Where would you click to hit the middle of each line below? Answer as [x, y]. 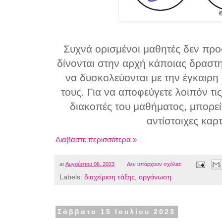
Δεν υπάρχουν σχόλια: [155, 164]
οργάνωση [155, 177]
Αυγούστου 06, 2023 [90, 164]
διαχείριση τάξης [110, 177]
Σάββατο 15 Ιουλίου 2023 [117, 212]
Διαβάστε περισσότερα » [96, 139]
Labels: [72, 177]
